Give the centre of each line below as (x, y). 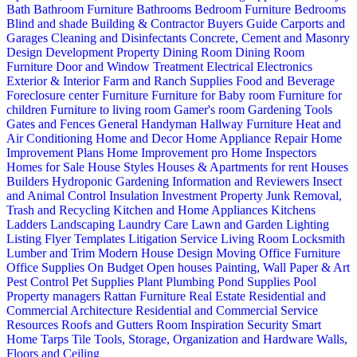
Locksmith (318, 238)
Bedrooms (320, 9)
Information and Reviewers (242, 181)
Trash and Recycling (60, 210)
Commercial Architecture (71, 310)
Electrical (231, 66)
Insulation (135, 195)
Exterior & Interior (55, 80)
